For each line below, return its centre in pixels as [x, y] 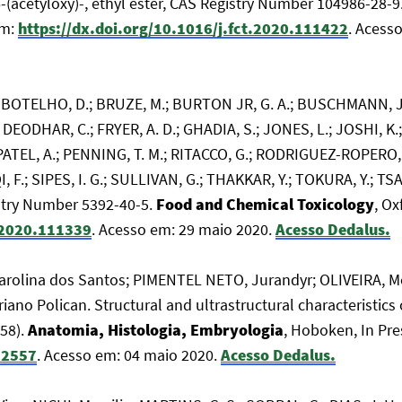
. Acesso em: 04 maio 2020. [129, 355]
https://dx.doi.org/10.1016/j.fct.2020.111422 [183, 28]
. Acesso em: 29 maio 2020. [184, 229]
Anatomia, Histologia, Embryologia [156, 330]
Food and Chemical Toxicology [265, 204]
